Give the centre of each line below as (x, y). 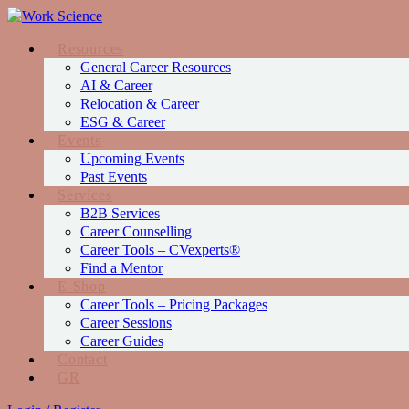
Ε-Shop (82, 286)
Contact (83, 359)
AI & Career (116, 85)
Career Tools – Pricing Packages (174, 304)
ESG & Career (123, 122)
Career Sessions (126, 323)
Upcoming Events (132, 158)
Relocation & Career (140, 104)
